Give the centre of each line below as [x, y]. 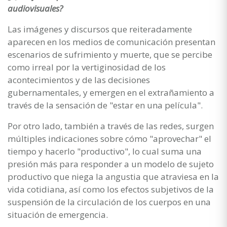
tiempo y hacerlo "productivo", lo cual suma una [105, 151]
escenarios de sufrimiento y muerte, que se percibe [110, 54]
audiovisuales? [35, 8]
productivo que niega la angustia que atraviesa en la [113, 176]
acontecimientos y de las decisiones [79, 80]
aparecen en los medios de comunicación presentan [111, 42]
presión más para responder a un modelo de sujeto [111, 164]
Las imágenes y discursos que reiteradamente [100, 29]
